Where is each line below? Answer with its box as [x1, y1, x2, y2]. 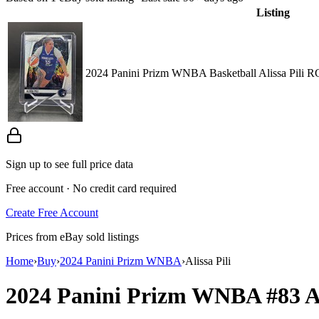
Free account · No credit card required [6, 182, 177, 194]
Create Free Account [6, 206, 98, 219]
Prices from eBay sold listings [6, 230, 139, 243]
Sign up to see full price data [6, 157, 133, 170]
